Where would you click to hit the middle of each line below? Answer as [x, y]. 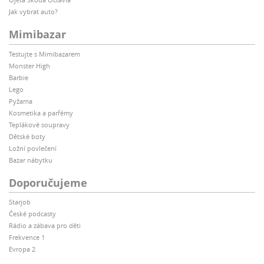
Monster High [29, 65]
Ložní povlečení [33, 148]
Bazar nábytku [31, 160]
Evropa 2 [22, 249]
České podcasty [32, 214]
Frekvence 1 [27, 237]
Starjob [20, 202]
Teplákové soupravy [39, 124]
